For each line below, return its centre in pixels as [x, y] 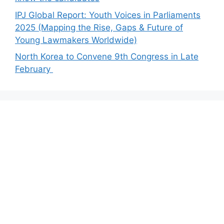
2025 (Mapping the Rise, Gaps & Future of [99, 27]
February [34, 69]
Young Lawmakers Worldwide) [76, 40]
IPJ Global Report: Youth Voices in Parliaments [108, 15]
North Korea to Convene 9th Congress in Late [107, 56]
